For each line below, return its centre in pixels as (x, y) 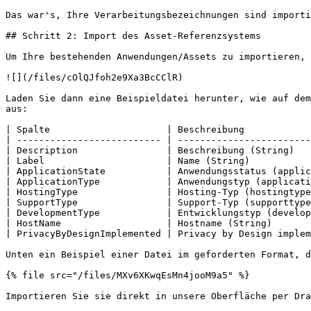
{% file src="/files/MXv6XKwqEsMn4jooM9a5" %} (128, 275)
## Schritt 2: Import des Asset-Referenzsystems (133, 36)
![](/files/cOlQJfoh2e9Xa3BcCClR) (94, 77)
